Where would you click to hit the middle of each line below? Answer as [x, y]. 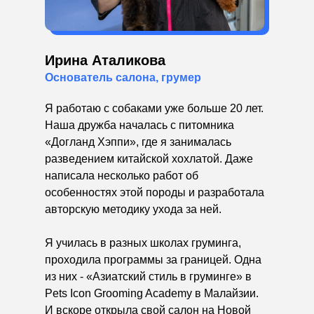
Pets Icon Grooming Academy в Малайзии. [152, 294]
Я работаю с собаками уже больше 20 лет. [154, 109]
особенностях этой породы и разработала [155, 193]
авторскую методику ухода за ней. [133, 210]
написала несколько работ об [122, 176]
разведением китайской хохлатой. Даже [149, 159]
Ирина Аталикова [105, 61]
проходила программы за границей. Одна [153, 260]
